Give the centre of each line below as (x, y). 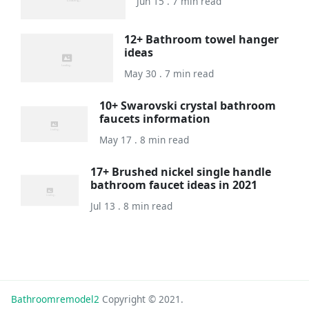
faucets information (155, 119)
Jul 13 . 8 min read (132, 206)
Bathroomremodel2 (55, 299)
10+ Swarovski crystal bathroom (188, 106)
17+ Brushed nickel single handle (181, 172)
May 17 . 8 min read (144, 140)
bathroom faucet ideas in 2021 (174, 185)
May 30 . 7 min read (169, 74)
